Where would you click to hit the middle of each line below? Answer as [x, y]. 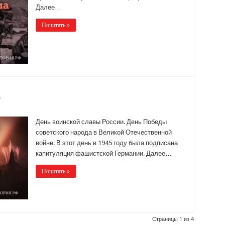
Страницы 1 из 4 [173, 219]
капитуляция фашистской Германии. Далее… [103, 153]
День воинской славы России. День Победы [101, 122]
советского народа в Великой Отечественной [103, 132]
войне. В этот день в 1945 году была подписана [106, 143]
